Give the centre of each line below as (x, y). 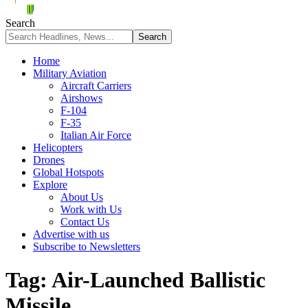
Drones (49, 160)
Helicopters (58, 147)
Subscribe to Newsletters (87, 246)
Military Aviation (70, 73)
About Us (82, 197)
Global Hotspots (68, 172)
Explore (50, 185)
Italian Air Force (96, 135)
